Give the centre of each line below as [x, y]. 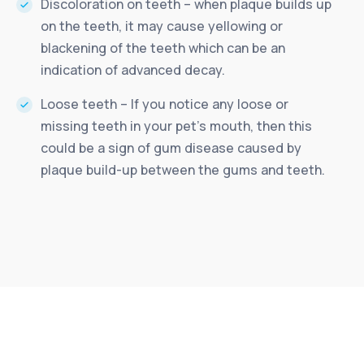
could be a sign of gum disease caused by [171, 147]
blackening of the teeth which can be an [163, 48]
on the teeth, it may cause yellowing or [162, 26]
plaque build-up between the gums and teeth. [183, 169]
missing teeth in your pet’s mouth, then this [176, 126]
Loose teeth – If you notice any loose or [165, 104]
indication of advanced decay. [133, 69]
